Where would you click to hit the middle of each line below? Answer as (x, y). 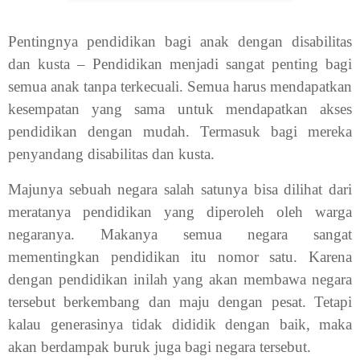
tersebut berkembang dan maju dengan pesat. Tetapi (180, 302)
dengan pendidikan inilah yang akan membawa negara (180, 280)
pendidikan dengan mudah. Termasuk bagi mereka (180, 132)
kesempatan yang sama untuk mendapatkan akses (180, 109)
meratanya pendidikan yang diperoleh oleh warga (180, 212)
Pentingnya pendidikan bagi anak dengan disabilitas (180, 42)
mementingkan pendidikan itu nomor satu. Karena (180, 257)
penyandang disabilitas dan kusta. (111, 154)
